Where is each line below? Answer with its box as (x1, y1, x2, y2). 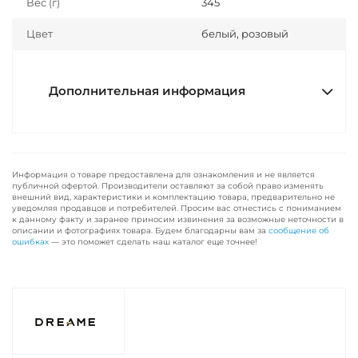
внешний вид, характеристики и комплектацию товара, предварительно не (12, 192, 335, 202)
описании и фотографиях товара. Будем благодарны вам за (12, 225, 268, 236)
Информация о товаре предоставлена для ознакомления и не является (12, 169, 315, 180)
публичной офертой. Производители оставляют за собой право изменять (12, 181, 324, 191)
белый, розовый (201, 27, 288, 40)
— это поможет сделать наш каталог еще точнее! (49, 237, 257, 247)
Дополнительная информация (49, 84, 245, 98)
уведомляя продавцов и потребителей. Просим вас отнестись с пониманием (12, 203, 341, 213)
